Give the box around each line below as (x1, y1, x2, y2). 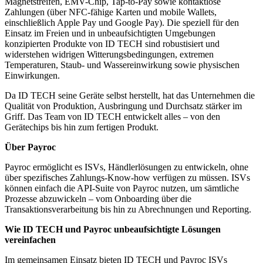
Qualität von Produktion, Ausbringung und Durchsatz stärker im (5, 100, 242, 111)
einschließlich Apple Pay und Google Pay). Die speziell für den (5, 17, 239, 28)
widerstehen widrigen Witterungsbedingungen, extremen (5, 49, 214, 59)
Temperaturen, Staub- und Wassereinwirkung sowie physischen (5, 59, 240, 70)
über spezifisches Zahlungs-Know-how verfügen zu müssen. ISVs (5, 172, 250, 183)
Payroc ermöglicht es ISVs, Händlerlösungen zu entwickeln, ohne (5, 161, 248, 172)
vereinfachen (5, 234, 56, 245)
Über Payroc (5, 141, 56, 152)
